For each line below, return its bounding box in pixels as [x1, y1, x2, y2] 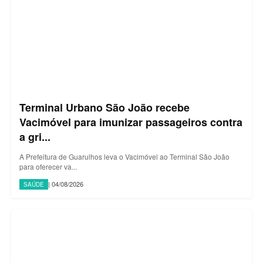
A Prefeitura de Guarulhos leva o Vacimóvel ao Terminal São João [19, 151, 230, 161]
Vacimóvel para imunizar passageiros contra [19, 114, 242, 130]
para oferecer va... [19, 161, 77, 171]
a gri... [19, 129, 50, 144]
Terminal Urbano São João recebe [19, 99, 190, 115]
